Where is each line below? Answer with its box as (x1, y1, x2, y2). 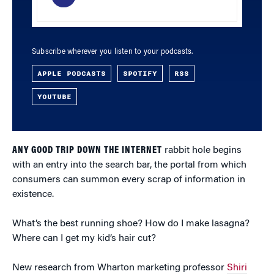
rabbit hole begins (162, 146, 242, 155)
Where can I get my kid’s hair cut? (12, 234, 156, 243)
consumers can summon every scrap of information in (12, 175, 245, 185)
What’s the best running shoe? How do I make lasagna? (12, 219, 250, 229)
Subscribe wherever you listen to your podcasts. (32, 48, 193, 56)
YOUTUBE (37, 91, 72, 102)
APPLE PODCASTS (37, 68, 106, 79)
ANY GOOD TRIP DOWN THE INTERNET (12, 146, 162, 155)
